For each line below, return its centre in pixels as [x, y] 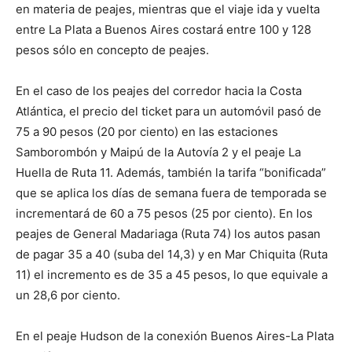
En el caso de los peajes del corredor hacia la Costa [159, 91]
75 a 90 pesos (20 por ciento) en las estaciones [147, 132]
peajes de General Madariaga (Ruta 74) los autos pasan [168, 234]
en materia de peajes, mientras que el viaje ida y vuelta [168, 9]
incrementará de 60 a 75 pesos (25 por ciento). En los [164, 214]
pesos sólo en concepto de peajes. [112, 50]
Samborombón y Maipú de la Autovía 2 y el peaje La [158, 152]
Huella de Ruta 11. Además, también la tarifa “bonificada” [171, 173]
